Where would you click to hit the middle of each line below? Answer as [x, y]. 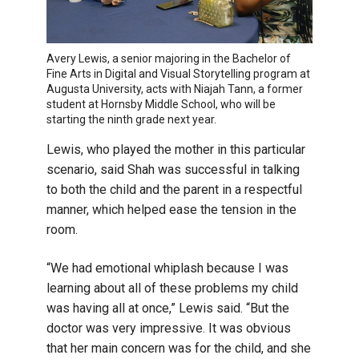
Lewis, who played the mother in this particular [176, 150]
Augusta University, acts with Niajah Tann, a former [175, 89]
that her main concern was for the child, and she [179, 349]
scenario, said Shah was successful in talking [173, 170]
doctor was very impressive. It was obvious [169, 329]
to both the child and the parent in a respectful [174, 190]
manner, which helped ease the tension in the [171, 210]
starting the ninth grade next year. [131, 120]
